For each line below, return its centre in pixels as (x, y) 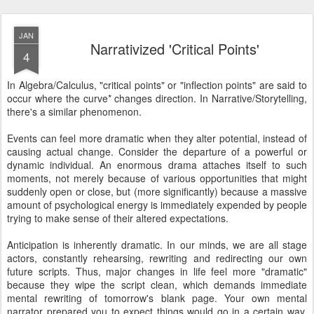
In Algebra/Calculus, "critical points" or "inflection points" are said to (157, 85)
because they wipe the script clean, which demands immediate (157, 285)
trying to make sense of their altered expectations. (118, 218)
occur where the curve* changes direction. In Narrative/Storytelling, (157, 98)
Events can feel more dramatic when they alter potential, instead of (157, 138)
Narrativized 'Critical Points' (175, 49)
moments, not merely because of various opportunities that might (157, 178)
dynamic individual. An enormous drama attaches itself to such (157, 165)
